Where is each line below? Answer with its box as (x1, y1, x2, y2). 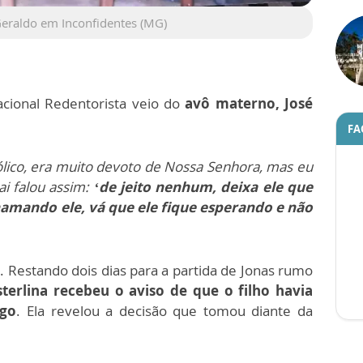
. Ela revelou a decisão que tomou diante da (16, 301, 314, 321)
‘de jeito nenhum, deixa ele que (93, 177, 314, 197)
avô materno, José (180, 94, 313, 113)
